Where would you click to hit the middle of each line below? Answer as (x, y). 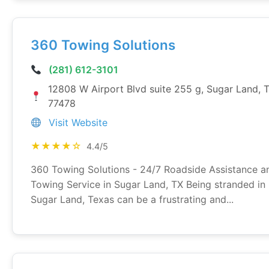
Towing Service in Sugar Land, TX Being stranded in (148, 184)
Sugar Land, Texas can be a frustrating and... (132, 199)
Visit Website (78, 122)
